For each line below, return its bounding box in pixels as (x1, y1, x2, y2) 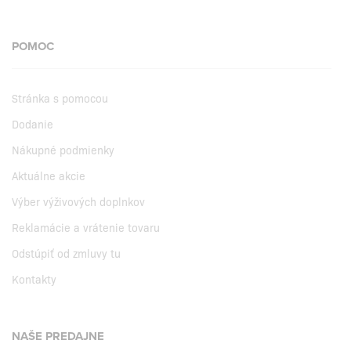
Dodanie (12, 115, 53, 132)
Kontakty (12, 270, 56, 287)
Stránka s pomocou (12, 89, 108, 106)
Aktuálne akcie (12, 167, 85, 183)
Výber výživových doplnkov (12, 193, 145, 209)
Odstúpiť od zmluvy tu (12, 244, 121, 261)
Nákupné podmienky (12, 141, 114, 157)
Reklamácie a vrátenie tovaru (12, 219, 160, 235)
